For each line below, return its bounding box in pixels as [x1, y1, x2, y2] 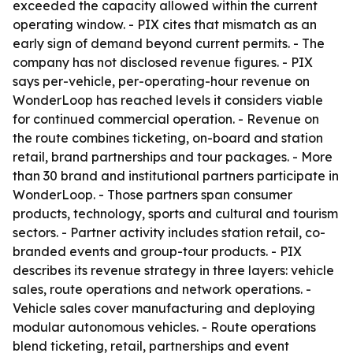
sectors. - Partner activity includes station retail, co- [13, 225, 325, 240]
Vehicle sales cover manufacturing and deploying [13, 300, 315, 316]
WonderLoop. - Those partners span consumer [13, 187, 292, 203]
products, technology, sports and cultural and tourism [13, 206, 338, 221]
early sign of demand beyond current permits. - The [13, 35, 325, 51]
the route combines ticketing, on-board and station [13, 130, 323, 146]
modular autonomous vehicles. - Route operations [13, 319, 316, 335]
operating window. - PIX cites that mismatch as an [13, 17, 317, 32]
